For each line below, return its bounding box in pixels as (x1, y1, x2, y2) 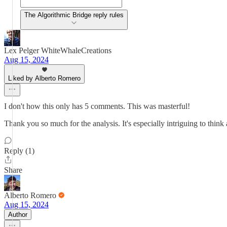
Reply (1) (4, 146, 34, 155)
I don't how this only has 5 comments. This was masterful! (4, 102, 190, 110)
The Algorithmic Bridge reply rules (24, 11, 124, 19)
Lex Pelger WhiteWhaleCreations (4, 46, 111, 55)
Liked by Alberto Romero (8, 74, 81, 82)
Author (8, 211, 27, 218)
